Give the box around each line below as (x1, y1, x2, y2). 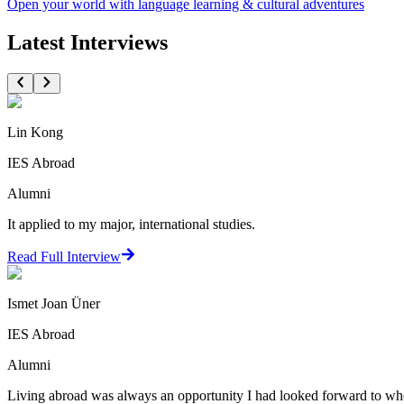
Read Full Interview (7, 248, 121, 264)
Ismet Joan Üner (7, 295, 100, 311)
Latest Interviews (7, 31, 168, 55)
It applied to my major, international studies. (7, 216, 255, 232)
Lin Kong (7, 124, 63, 140)
